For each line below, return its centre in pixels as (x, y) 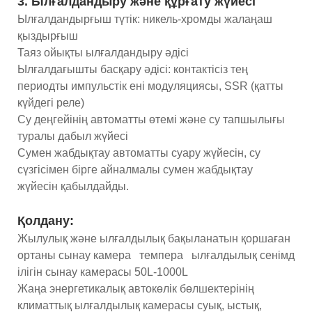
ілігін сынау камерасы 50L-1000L (104, 272)
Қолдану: (46, 220)
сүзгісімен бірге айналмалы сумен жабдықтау (135, 169)
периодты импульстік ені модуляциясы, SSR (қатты (150, 86)
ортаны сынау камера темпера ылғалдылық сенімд (156, 255)
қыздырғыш (48, 36)
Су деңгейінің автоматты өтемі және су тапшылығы (151, 119)
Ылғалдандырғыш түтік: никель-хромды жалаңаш (145, 19)
